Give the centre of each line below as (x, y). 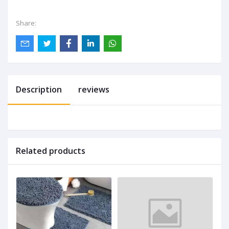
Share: (26, 23)
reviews (94, 90)
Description (39, 90)
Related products (51, 151)
